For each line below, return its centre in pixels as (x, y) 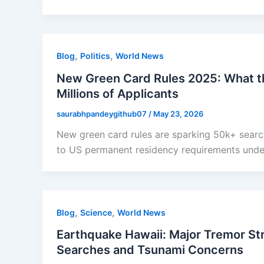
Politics (95, 55)
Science (96, 212)
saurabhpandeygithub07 (103, 113)
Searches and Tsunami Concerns (150, 250)
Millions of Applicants (118, 93)
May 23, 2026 (178, 113)
